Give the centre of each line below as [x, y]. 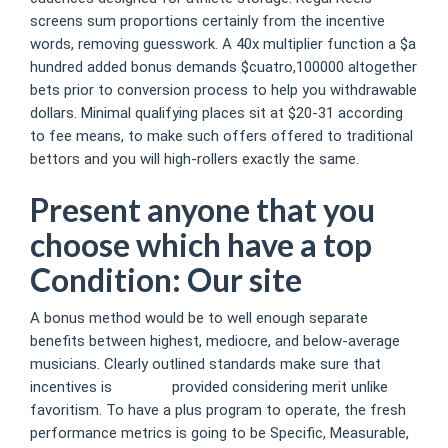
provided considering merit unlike [278, 387]
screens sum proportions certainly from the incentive [207, 20]
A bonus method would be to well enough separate [199, 318]
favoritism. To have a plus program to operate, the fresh [218, 410]
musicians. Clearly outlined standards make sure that [205, 364]
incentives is [73, 387]
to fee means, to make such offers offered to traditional [221, 135]
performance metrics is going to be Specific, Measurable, [219, 433]
